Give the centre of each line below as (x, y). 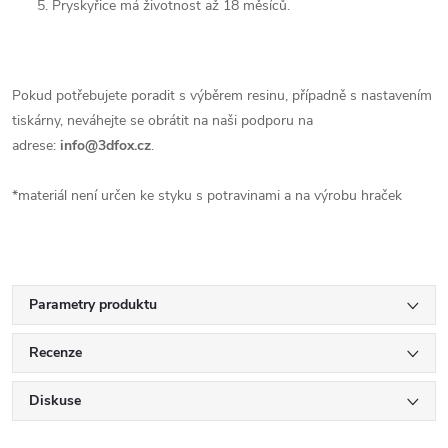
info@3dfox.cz (105, 146)
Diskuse (55, 401)
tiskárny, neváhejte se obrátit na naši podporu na (162, 121)
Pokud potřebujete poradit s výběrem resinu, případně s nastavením (222, 96)
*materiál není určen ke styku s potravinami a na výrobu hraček (207, 196)
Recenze (55, 353)
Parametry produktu (93, 305)
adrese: (36, 146)
